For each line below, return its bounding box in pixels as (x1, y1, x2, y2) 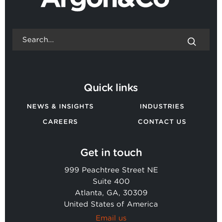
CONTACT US (137, 118, 186, 125)
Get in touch (80, 146, 142, 159)
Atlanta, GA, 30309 (74, 188, 148, 197)
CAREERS (42, 118, 78, 125)
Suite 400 (92, 177, 130, 186)
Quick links (84, 81, 138, 94)
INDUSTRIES (139, 103, 184, 110)
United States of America (64, 200, 158, 209)
